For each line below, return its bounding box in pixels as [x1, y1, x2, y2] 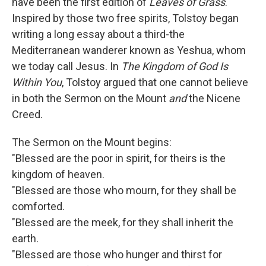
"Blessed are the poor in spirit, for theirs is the [12, 152, 226, 165]
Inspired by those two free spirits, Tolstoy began [12, 12, 239, 25]
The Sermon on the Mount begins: [12, 136, 172, 149]
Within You [12, 76, 62, 89]
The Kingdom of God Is [121, 60, 228, 73]
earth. [12, 232, 39, 245]
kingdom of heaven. [12, 168, 104, 181]
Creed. [12, 108, 43, 121]
